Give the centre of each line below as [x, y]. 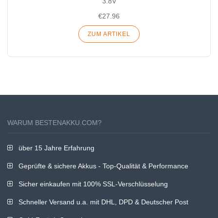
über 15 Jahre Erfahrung [55, 148]
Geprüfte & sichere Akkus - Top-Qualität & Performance [102, 166]
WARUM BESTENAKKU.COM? [54, 122]
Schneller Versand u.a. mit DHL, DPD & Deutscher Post [102, 202]
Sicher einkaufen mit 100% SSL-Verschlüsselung [92, 184]
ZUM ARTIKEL [109, 34]
